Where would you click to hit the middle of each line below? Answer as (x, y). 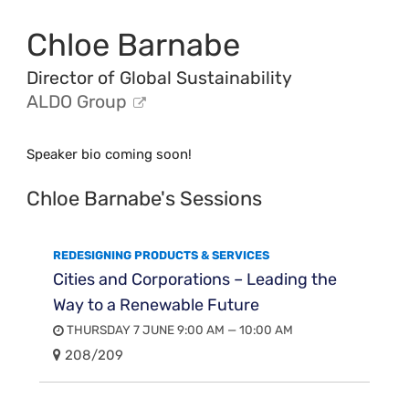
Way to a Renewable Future (157, 304)
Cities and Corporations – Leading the (195, 279)
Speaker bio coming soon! (110, 154)
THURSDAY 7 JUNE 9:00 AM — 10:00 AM (179, 330)
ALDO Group (77, 101)
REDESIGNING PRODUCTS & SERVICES (162, 255)
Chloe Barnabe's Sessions (145, 198)
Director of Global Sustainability (160, 78)
